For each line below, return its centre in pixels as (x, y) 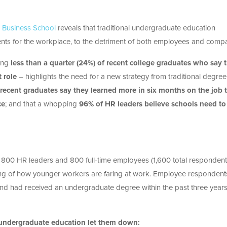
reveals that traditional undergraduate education (136, 28)
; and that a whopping (42, 104)
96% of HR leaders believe (125, 104)
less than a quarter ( (45, 63)
